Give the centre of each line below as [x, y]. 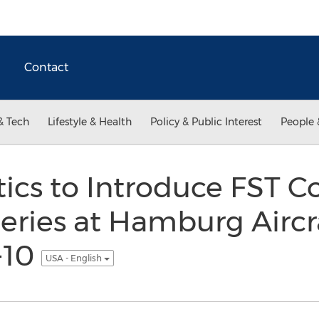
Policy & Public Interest [206, 122]
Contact [46, 67]
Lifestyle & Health [90, 122]
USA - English [74, 258]
